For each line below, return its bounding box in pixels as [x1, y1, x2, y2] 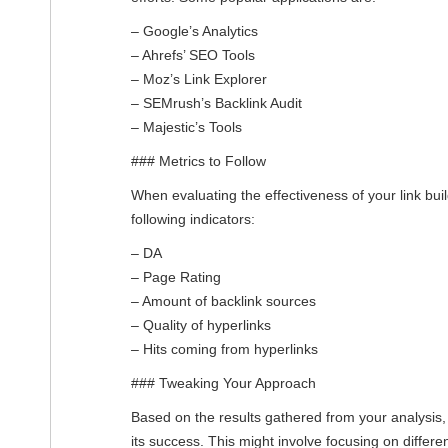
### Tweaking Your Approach [131, 374, 316, 391]
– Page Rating [131, 268, 221, 285]
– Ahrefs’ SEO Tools [131, 46, 255, 63]
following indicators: [131, 210, 255, 227]
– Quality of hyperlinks [131, 316, 271, 333]
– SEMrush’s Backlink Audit [131, 94, 302, 111]
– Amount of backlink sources [131, 292, 316, 309]
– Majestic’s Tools [131, 118, 242, 135]
